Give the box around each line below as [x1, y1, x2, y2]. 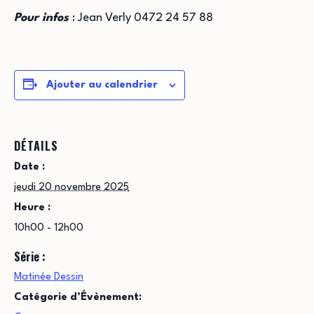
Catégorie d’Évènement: [14, 292, 142, 303]
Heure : [14, 203, 50, 213]
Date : [14, 162, 45, 172]
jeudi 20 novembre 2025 [14, 182, 129, 193]
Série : [14, 248, 46, 265]
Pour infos [14, 12, 72, 24]
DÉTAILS [14, 137, 58, 154]
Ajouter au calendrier [46, 80, 158, 90]
